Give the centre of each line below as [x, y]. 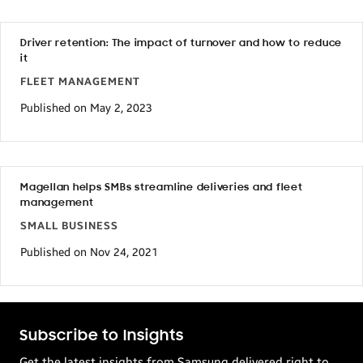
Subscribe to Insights [102, 336]
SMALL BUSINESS [69, 226]
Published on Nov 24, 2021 [89, 252]
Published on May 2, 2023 [86, 108]
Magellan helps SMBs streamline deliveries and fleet [162, 187]
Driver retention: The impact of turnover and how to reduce [181, 43]
